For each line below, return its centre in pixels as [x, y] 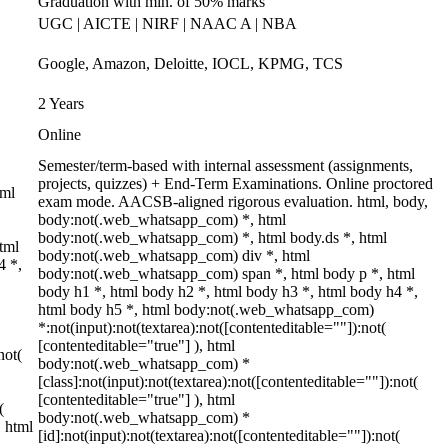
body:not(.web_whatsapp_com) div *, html [174, 255]
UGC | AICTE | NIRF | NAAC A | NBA [167, 23]
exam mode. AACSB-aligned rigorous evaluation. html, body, [233, 201]
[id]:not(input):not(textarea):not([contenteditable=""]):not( [219, 435]
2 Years [61, 103]
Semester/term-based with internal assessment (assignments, [225, 165]
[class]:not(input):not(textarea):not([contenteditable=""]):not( [228, 381]
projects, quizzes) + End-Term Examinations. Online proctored [235, 183]
